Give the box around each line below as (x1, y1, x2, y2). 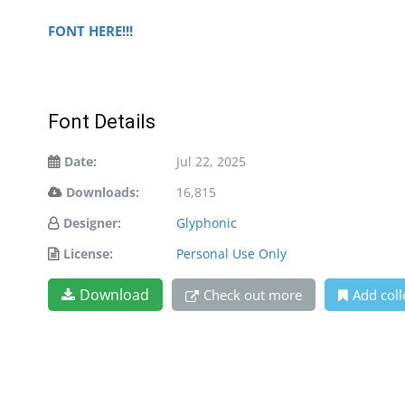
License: (63, 245, 113, 263)
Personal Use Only (176, 245, 287, 263)
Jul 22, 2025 (176, 153, 246, 171)
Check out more (203, 286, 302, 305)
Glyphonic (176, 214, 237, 232)
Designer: (63, 214, 121, 232)
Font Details (48, 110, 155, 134)
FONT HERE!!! (48, 22, 133, 41)
